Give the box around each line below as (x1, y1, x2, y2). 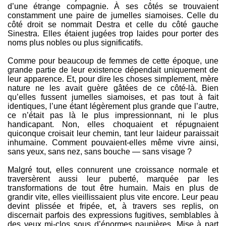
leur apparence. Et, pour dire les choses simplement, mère (8, 75, 218, 84)
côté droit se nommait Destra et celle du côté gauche (8, 20, 218, 29)
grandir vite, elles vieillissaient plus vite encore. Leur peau (8, 193, 218, 202)
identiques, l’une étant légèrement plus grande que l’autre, (8, 102, 218, 111)
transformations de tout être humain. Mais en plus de (8, 184, 218, 193)
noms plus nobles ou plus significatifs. (8, 38, 143, 47)
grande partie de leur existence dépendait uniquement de (8, 66, 218, 75)
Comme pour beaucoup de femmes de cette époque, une (8, 56, 218, 66)
